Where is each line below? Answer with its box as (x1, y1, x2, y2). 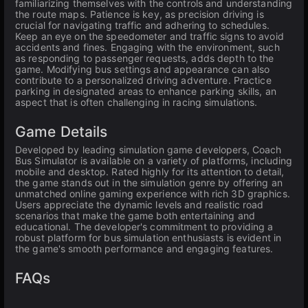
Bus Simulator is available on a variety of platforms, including (15, 155, 293, 166)
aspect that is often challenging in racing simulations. (15, 96, 258, 108)
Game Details (15, 123, 108, 140)
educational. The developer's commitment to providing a (15, 221, 274, 232)
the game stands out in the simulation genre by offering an (15, 177, 283, 188)
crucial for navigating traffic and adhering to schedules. (15, 19, 269, 31)
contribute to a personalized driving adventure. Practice (15, 74, 272, 86)
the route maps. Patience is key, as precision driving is (15, 8, 264, 20)
